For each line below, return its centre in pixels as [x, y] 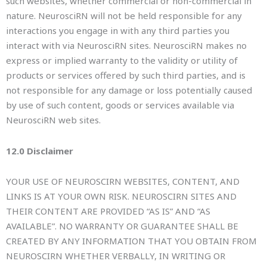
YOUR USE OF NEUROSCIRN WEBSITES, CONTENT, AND [123, 181]
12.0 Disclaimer [40, 150]
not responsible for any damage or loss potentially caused [129, 90]
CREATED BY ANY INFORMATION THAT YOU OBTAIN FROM [131, 240]
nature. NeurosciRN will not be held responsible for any [124, 16]
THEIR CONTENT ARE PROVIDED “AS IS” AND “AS [108, 211]
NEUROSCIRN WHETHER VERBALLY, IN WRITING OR [116, 255]
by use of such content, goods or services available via [120, 105]
